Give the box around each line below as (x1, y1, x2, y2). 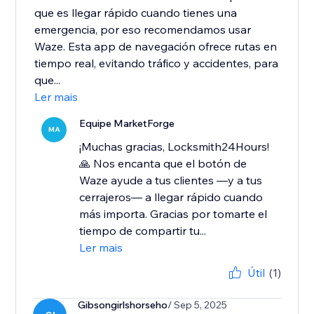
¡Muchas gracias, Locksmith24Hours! (79, 139, 270, 154)
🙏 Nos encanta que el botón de (79, 156, 247, 171)
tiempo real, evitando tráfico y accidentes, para (34, 56, 279, 71)
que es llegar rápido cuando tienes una (34, 6, 238, 20)
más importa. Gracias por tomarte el (79, 207, 268, 221)
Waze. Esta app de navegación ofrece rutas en (34, 39, 278, 54)
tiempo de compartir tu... (79, 224, 207, 238)
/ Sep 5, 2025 (168, 299, 228, 312)
